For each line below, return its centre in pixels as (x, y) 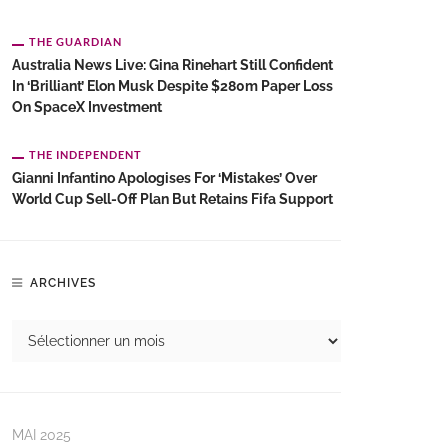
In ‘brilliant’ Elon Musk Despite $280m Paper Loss (172, 86)
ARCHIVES (63, 283)
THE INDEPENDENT (85, 154)
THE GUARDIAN (75, 41)
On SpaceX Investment (87, 107)
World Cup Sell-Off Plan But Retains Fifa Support (172, 199)
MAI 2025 (41, 435)
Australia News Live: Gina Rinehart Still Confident (172, 65)
